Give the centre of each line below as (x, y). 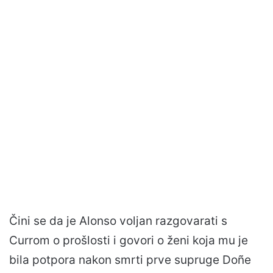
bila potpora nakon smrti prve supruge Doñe (130, 260)
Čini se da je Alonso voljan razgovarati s (118, 221)
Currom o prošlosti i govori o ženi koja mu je (129, 240)
